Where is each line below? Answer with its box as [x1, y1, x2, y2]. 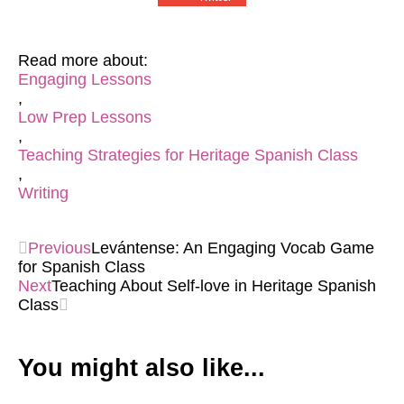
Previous [28, 239, 91, 257]
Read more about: [18, 51, 148, 69]
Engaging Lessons [18, 70, 151, 88]
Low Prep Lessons [18, 108, 151, 126]
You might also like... [18, 353, 265, 381]
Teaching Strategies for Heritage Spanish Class [18, 146, 358, 164]
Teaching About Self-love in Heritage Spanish [51, 277, 376, 295]
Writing [18, 184, 69, 202]
